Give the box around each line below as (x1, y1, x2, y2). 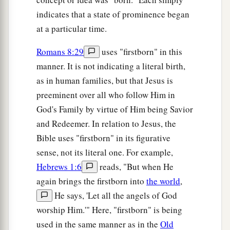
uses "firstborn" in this (100, 46, 182, 58)
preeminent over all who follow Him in (36, 89, 175, 101)
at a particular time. (36, 23, 107, 35)
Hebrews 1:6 (36, 161, 82, 173)
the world (146, 175, 180, 187)
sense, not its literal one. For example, (36, 146, 173, 159)
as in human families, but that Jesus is (36, 74, 173, 87)
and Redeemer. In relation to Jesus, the (36, 118, 176, 130)
